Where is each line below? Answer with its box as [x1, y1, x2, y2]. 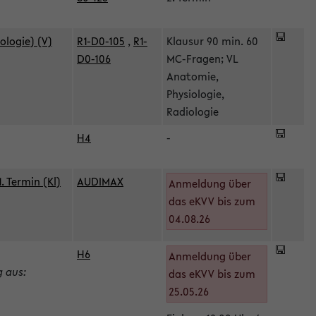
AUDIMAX [77, 174, 123, 189]
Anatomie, [166, 68, 219, 84]
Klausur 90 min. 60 [166, 33, 258, 49]
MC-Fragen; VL [166, 51, 238, 66]
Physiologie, [166, 86, 224, 102]
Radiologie [166, 104, 219, 119]
